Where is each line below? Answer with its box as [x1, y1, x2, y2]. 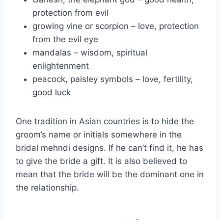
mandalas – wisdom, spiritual [32, 48, 147, 58]
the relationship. [16, 183, 79, 193]
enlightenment [32, 61, 89, 71]
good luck [32, 87, 71, 98]
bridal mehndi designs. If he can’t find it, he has [16, 143, 203, 153]
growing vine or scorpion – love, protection [32, 21, 199, 31]
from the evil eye [32, 34, 98, 45]
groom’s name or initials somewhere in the [16, 130, 182, 140]
